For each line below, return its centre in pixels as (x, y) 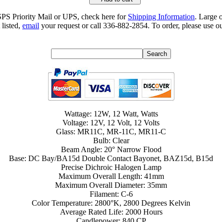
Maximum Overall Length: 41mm (111, 176)
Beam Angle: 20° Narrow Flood (111, 150)
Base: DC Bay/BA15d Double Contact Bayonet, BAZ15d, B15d (111, 159)
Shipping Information (161, 17)
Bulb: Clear (111, 141)
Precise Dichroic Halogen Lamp (111, 167)
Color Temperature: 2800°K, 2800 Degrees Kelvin (111, 203)
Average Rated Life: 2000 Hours (111, 212)
